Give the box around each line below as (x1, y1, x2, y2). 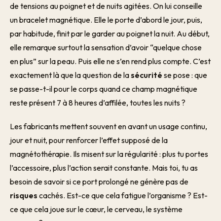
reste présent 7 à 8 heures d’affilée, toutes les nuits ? (10, 98, 185, 108)
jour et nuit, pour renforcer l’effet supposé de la (10, 135, 168, 145)
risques (10, 190, 37, 200)
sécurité (131, 70, 162, 80)
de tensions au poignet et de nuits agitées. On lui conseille (10, 1, 202, 11)
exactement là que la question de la (10, 70, 131, 80)
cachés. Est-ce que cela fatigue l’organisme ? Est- (37, 190, 208, 200)
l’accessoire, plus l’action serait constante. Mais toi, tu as (10, 163, 198, 173)
